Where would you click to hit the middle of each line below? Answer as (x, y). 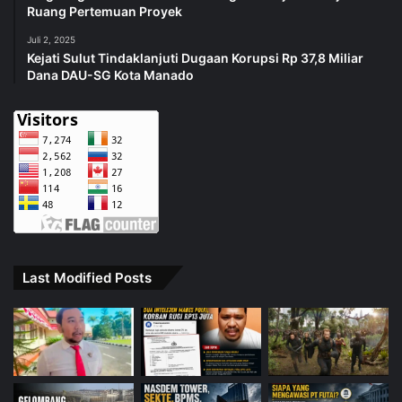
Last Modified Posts (87, 278)
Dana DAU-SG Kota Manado (110, 75)
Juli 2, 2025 (51, 40)
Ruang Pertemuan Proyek (105, 12)
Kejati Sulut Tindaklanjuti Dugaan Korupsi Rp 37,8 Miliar (195, 58)
